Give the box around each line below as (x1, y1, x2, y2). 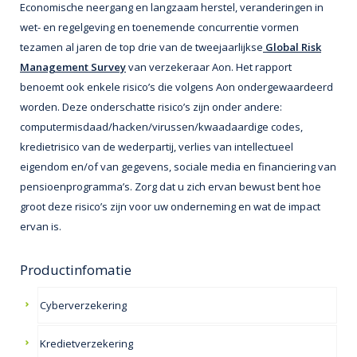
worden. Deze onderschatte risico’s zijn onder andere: (20, 99, 282, 114)
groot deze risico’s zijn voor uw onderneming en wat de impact (20, 198, 320, 214)
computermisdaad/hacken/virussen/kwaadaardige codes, (20, 119, 303, 134)
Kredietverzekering (40, 335, 134, 351)
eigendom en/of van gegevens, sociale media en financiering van (20, 159, 336, 174)
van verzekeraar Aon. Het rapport (126, 59, 292, 74)
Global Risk (263, 39, 321, 54)
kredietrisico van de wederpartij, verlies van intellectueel (20, 139, 293, 154)
